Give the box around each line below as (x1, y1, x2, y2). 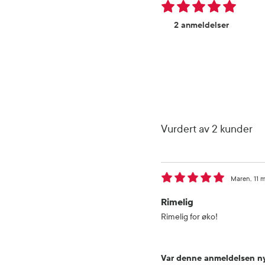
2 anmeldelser (174, 19, 229, 31)
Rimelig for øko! (161, 211, 218, 222)
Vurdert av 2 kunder (161, 122, 253, 135)
